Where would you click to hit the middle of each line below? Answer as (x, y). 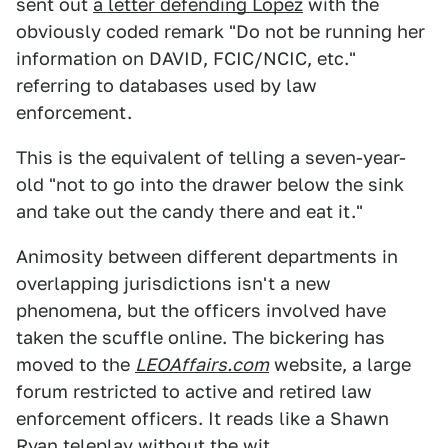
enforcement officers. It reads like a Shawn (202, 418)
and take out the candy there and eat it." (189, 211)
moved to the (75, 364)
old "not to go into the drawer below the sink (210, 184)
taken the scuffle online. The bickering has (200, 337)
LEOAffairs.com (202, 364)
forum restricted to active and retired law (194, 391)
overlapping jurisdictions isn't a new (173, 283)
